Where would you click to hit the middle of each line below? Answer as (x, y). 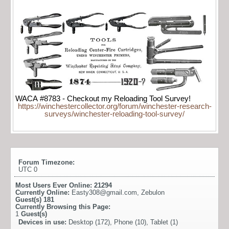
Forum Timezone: (47, 163)
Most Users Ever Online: (55, 186)
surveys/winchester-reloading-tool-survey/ (114, 114)
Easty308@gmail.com (104, 193)
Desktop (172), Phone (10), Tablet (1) (123, 222)
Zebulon (153, 193)
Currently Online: (43, 193)
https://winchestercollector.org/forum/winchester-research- (114, 107)
